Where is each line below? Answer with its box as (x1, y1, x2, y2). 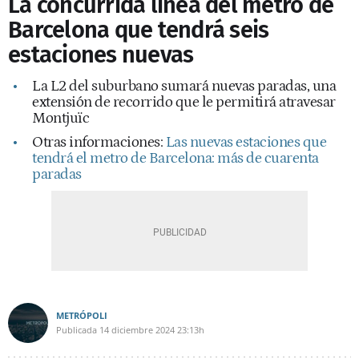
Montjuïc (32, 110, 89, 127)
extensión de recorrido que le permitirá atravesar (32, 94, 336, 111)
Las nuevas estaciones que (165, 134, 326, 151)
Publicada (56, 324, 97, 336)
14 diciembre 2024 (99, 324, 175, 336)
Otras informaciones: (32, 134, 166, 151)
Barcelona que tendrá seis (8, 16, 269, 44)
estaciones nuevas (8, 41, 194, 69)
